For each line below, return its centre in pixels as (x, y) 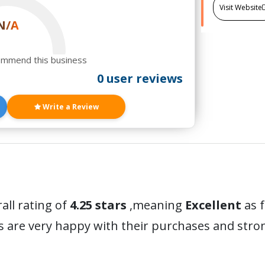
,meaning (157, 205)
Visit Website (240, 7)
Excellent (213, 205)
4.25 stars (98, 205)
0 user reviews (140, 78)
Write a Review (70, 107)
